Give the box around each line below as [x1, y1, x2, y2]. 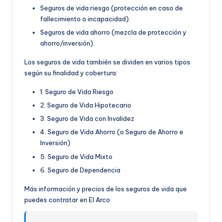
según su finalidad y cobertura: [24, 69, 117, 77]
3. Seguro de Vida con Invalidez [40, 114, 134, 123]
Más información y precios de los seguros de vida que [24, 184, 187, 193]
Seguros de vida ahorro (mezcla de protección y [40, 28, 186, 37]
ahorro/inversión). [40, 39, 95, 48]
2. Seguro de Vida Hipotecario [40, 101, 131, 110]
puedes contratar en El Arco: [24, 195, 111, 204]
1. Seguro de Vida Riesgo [40, 88, 113, 96]
